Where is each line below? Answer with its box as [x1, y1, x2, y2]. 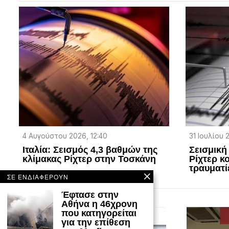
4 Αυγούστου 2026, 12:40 [22, 132, 108, 141]
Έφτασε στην [61, 190, 119, 200]
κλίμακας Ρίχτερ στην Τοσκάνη [22, 154, 159, 165]
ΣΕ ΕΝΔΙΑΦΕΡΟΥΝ [7, 172, 68, 181]
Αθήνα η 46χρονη [61, 199, 138, 209]
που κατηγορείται [61, 208, 136, 218]
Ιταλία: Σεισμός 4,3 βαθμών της [22, 145, 158, 155]
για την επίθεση [61, 217, 130, 227]
